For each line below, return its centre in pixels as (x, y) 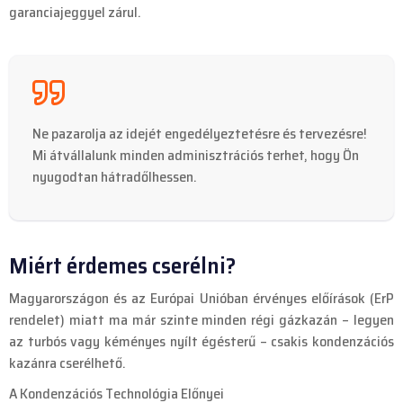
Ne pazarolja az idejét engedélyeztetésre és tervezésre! (200, 134)
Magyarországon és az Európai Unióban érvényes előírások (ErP (201, 299)
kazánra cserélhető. (67, 363)
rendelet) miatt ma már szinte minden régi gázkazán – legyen (201, 320)
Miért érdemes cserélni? (122, 266)
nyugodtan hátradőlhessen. (115, 177)
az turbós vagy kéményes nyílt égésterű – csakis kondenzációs (201, 342)
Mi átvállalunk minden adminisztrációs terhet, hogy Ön (196, 156)
